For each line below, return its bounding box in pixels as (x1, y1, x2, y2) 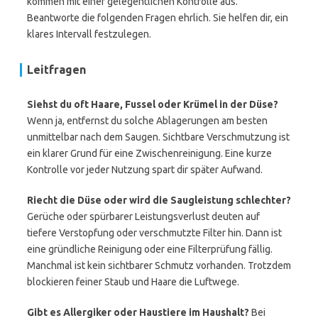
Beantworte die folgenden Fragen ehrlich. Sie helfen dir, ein (27, 12, 288, 23)
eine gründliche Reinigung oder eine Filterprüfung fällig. (27, 243, 273, 255)
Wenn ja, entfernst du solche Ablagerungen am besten (27, 115, 268, 126)
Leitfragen (27, 63, 86, 76)
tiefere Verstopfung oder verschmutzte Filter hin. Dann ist (27, 227, 282, 238)
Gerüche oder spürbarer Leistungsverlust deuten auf (27, 211, 260, 222)
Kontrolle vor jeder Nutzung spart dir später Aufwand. (27, 164, 263, 175)
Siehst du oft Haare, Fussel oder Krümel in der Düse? (27, 99, 278, 110)
